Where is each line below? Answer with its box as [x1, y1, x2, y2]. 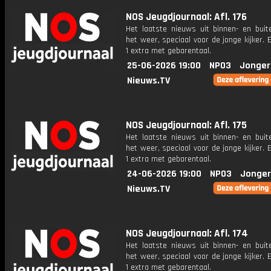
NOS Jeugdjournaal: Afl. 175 [126, 119, 247, 132]
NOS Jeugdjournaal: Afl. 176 [126, 10, 247, 24]
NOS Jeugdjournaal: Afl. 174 [126, 227, 248, 240]
